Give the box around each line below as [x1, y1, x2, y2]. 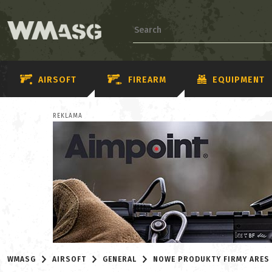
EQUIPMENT [212, 74, 265, 85]
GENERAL [103, 255, 137, 263]
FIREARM [128, 74, 166, 85]
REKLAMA [53, 112, 83, 120]
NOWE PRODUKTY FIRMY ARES [153, 255, 270, 263]
